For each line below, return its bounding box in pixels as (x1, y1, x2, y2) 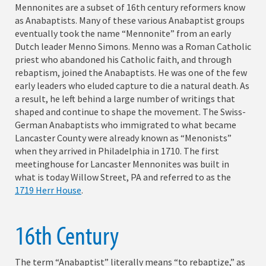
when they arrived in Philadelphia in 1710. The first (15, 145, 219, 157)
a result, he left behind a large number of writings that (15, 93, 235, 105)
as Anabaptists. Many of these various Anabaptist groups (15, 14, 245, 27)
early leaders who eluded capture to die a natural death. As (15, 80, 249, 92)
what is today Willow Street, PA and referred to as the (15, 171, 231, 183)
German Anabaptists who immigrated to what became (15, 119, 236, 131)
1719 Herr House (15, 184, 81, 197)
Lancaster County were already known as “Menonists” (15, 132, 232, 144)
